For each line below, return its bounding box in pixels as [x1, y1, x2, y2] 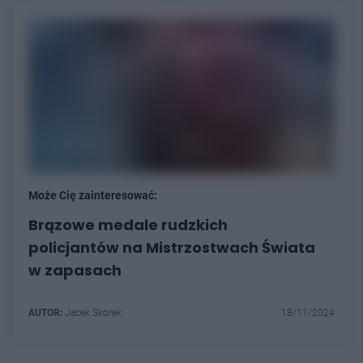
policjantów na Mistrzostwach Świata [28, 237, 315, 258]
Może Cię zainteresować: [28, 188, 157, 202]
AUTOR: [28, 306, 62, 318]
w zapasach [28, 259, 122, 280]
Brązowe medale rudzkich [28, 214, 228, 235]
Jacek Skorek [62, 306, 122, 318]
